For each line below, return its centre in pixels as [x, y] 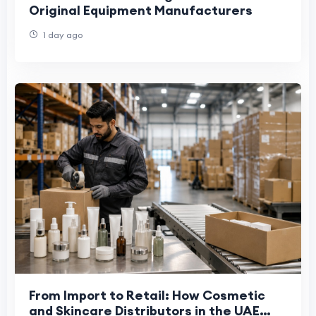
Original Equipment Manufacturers [141, 10]
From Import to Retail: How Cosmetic [147, 296]
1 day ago [62, 35]
